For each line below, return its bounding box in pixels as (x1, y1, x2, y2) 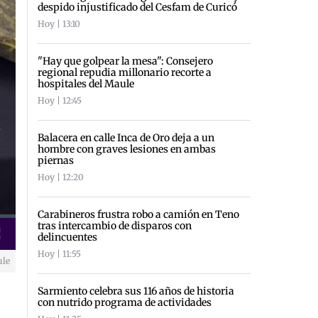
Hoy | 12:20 (38, 171, 84, 182)
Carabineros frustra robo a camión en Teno (38, 207, 240, 221)
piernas (38, 153, 75, 167)
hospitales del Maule (38, 77, 135, 90)
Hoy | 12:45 (38, 94, 82, 106)
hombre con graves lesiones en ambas (38, 142, 216, 155)
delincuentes (38, 230, 98, 243)
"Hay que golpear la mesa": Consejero (38, 54, 214, 67)
